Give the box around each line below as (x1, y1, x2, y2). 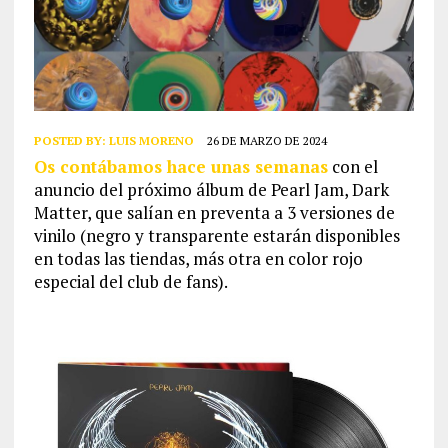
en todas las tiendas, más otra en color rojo (33, 247, 363, 271)
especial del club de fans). (33, 270, 228, 294)
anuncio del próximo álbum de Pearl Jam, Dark (33, 178, 389, 202)
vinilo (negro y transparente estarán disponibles (33, 224, 400, 248)
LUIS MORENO (108, 133, 194, 149)
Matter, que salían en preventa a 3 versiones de (33, 201, 395, 225)
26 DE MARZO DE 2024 (206, 133, 327, 149)
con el (327, 155, 378, 179)
